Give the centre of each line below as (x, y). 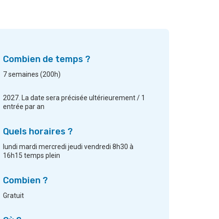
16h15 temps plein (32, 156)
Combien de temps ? (47, 59)
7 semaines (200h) (32, 75)
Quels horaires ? (38, 132)
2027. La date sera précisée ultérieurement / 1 (74, 98)
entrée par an (24, 107)
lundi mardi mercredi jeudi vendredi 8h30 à (68, 147)
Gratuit (13, 196)
